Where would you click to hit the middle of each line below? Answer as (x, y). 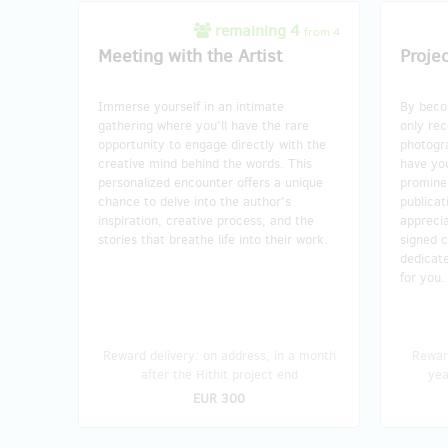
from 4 (322, 31)
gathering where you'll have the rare (203, 125)
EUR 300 (219, 398)
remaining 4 (257, 30)
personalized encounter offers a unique (210, 182)
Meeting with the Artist (190, 55)
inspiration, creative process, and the (206, 220)
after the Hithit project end (219, 374)
